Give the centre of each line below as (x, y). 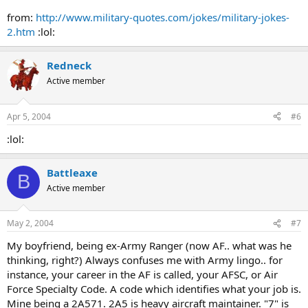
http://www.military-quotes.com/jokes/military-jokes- (163, 17)
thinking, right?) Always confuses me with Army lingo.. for (145, 260)
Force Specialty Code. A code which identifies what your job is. (154, 289)
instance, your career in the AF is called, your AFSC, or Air (142, 274)
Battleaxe (72, 172)
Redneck (69, 65)
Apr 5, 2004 (29, 116)
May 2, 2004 (30, 223)
